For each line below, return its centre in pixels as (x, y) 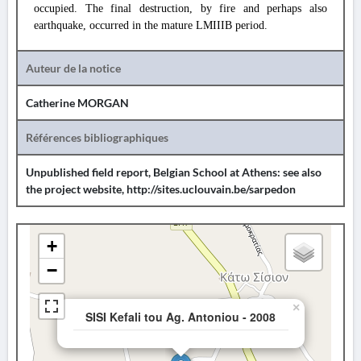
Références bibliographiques (97, 137)
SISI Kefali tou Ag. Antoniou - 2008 (180, 317)
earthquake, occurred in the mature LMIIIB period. (151, 25)
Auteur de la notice (73, 68)
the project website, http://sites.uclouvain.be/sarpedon (161, 189)
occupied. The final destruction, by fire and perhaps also (180, 8)
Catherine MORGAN (77, 103)
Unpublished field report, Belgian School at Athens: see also (174, 172)
